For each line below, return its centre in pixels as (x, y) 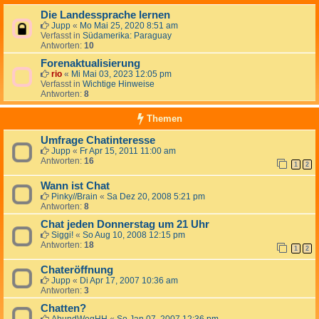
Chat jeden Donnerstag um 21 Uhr (125, 225)
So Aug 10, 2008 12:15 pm (134, 235)
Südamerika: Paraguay (127, 36)
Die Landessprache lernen (105, 15)
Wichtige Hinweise (119, 84)
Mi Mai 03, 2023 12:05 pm (121, 74)
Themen (163, 119)
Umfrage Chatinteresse (98, 141)
